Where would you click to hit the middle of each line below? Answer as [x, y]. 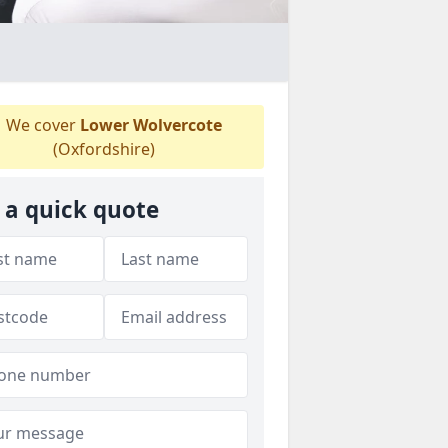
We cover [41, 124]
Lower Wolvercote [151, 124]
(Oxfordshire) [104, 148]
